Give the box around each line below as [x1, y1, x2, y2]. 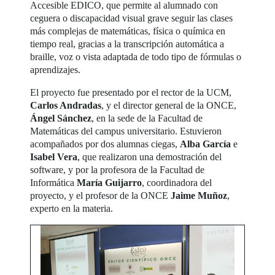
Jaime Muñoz [171, 190, 228, 201]
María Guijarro [77, 177, 142, 188]
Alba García [180, 138, 231, 149]
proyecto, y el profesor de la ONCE [30, 190, 171, 201]
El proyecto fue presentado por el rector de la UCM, [30, 87, 232, 98]
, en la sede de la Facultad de [91, 112, 203, 123]
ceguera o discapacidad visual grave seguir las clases [30, 12, 233, 23]
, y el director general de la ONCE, [101, 99, 237, 110]
